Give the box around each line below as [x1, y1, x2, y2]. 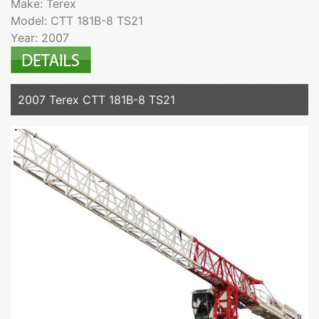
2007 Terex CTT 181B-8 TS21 [18, 93, 175, 108]
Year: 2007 [11, 31, 69, 46]
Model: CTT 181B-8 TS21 [11, 14, 143, 28]
